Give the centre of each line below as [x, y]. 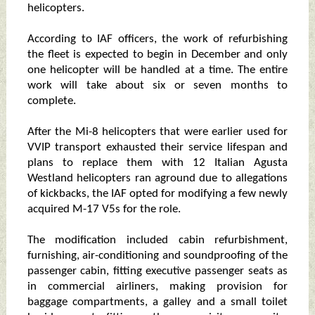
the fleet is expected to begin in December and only [157, 55]
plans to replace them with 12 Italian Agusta [157, 163]
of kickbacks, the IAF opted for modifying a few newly [157, 194]
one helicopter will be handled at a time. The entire [157, 70]
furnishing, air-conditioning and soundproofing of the [157, 256]
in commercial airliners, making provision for [157, 287]
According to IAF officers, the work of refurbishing [157, 39]
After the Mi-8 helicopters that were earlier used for [157, 132]
